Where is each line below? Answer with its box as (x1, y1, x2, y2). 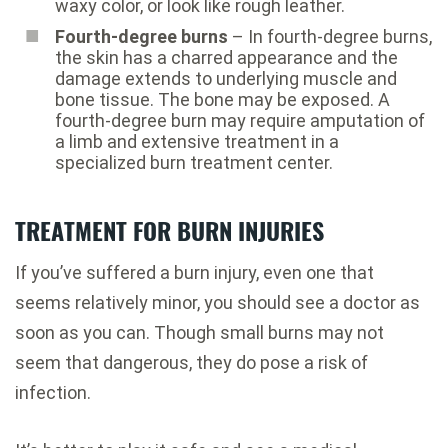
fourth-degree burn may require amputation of (55, 110, 425, 132)
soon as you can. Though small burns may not (15, 322, 384, 344)
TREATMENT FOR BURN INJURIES (15, 212, 324, 249)
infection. (15, 382, 91, 404)
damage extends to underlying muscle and (55, 68, 397, 90)
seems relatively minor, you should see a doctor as (15, 292, 420, 314)
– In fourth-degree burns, (228, 26, 432, 48)
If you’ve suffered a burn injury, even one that (15, 262, 374, 284)
